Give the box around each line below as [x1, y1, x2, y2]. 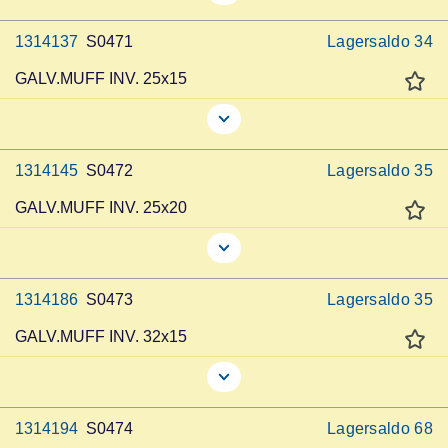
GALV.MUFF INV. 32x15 [15, 328, 187, 345]
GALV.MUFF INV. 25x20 [15, 199, 187, 216]
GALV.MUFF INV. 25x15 [15, 70, 187, 87]
